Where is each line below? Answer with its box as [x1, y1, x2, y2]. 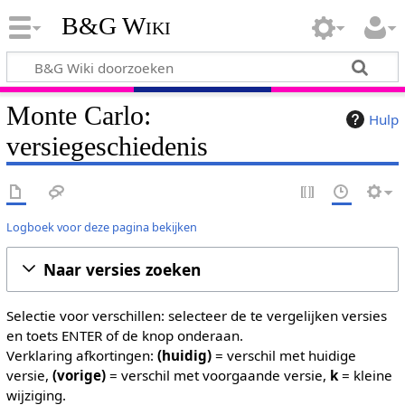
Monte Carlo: [5, 99, 151, 131]
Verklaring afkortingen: [5, 346, 157, 364]
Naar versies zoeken [42, 258, 201, 280]
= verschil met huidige [211, 346, 356, 364]
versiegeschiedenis [5, 130, 208, 162]
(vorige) [52, 366, 106, 384]
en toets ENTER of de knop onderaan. [5, 326, 243, 344]
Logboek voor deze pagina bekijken [5, 218, 197, 235]
